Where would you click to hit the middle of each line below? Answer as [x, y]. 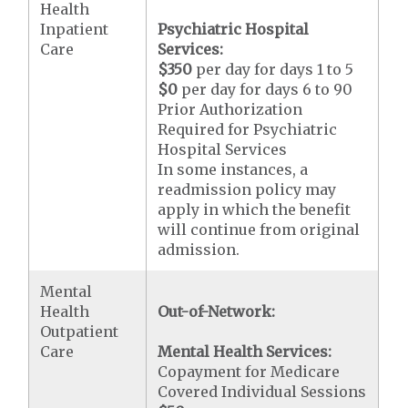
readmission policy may [247, 189]
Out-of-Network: [217, 311]
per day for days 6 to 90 [265, 89]
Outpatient [80, 331]
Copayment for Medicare [249, 371]
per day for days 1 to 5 [273, 69]
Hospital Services [223, 149]
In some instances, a [233, 169]
